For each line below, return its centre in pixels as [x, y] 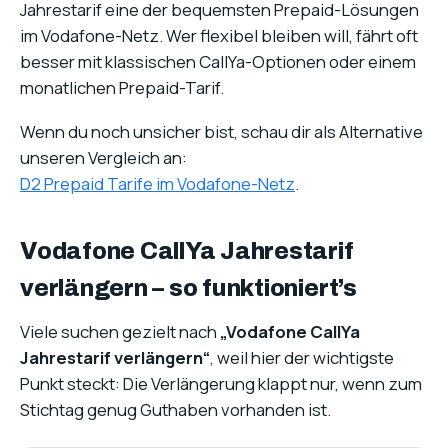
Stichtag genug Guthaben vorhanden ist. [175, 410]
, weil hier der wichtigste [302, 358]
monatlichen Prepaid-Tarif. [122, 87]
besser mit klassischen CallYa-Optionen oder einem [218, 61]
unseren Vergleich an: [103, 158]
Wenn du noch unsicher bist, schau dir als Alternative [221, 132]
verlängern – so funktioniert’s [188, 288]
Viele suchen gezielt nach [120, 332]
